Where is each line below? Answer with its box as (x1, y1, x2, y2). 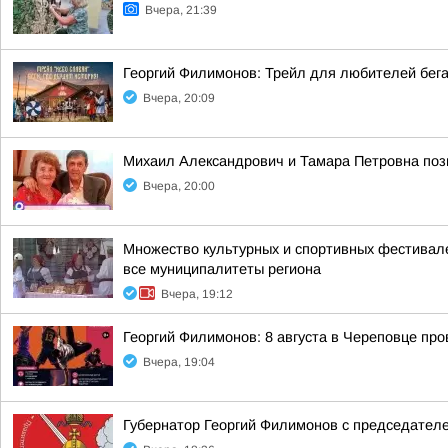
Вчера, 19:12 (161, 287, 233, 301)
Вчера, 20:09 (143, 91, 215, 105)
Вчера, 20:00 (143, 179, 215, 193)
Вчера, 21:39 (145, 3, 217, 17)
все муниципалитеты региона (123, 261, 321, 277)
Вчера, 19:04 (143, 355, 215, 369)
